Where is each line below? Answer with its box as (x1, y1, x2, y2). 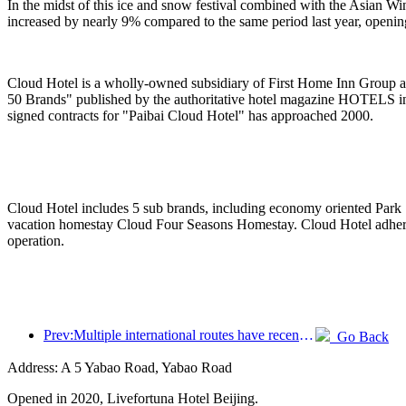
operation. (7, 232, 64, 248)
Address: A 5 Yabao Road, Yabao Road (7, 359, 232, 375)
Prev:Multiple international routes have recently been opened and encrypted (299, 326, 314, 343)
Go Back (330, 328, 389, 344)
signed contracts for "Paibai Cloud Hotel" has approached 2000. (7, 107, 373, 123)
